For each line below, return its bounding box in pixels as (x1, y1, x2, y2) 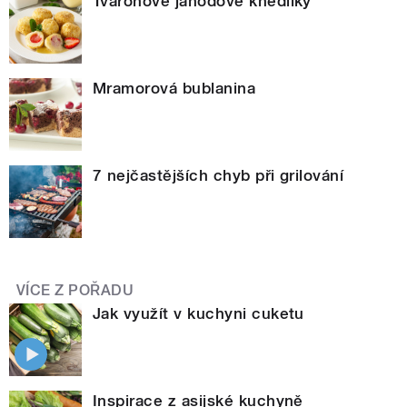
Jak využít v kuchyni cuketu (93, 303, 304, 323)
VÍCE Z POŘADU (16, 281, 134, 299)
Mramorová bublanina (93, 78, 256, 97)
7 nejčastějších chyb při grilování (93, 165, 344, 184)
